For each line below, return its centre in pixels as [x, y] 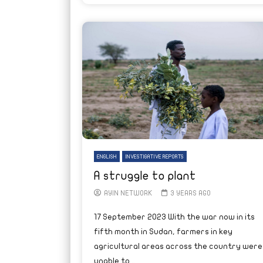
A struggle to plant [145, 176]
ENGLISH [107, 156]
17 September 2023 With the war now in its [174, 217]
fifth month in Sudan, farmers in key [163, 231]
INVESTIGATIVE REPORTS [154, 156]
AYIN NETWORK [128, 193]
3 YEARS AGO [190, 193]
